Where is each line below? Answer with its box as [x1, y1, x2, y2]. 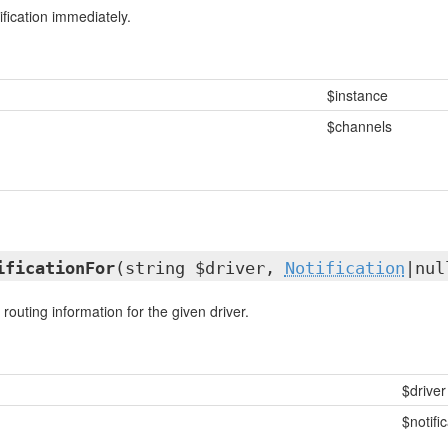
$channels [326, 116, 392, 136]
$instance [326, 85, 388, 105]
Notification [284, 258, 405, 278]
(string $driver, [114, 258, 285, 278]
